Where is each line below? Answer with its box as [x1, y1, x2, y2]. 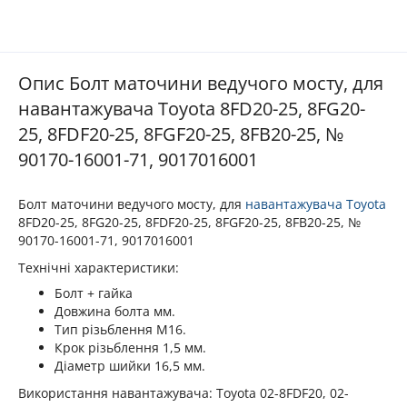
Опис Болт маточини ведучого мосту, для [18, 70, 383, 95]
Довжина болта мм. [55, 302, 175, 320]
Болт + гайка [55, 283, 133, 302]
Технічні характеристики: [18, 258, 179, 276]
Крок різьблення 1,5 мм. [55, 338, 206, 356]
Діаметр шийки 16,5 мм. [55, 356, 205, 374]
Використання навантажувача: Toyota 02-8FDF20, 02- [18, 383, 349, 402]
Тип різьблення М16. [55, 320, 186, 338]
